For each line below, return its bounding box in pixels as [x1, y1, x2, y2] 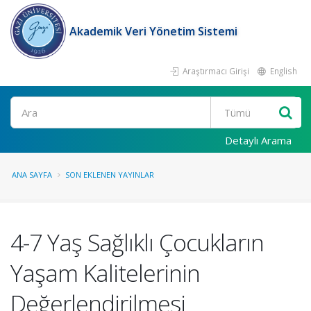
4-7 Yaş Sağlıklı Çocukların [10, 226, 264, 258]
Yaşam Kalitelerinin [10, 257, 200, 289]
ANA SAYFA [12, 169, 52, 180]
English [268, 65, 297, 76]
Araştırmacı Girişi [180, 65, 249, 76]
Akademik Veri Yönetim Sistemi [69, 24, 237, 39]
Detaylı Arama [225, 133, 292, 147]
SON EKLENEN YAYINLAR [65, 169, 154, 180]
